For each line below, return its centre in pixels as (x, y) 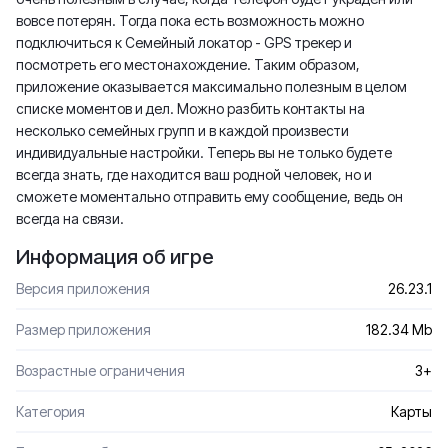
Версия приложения (83, 288)
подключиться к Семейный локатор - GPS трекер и (184, 42)
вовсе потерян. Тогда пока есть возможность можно (190, 20)
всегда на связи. (70, 218)
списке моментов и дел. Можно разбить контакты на (190, 108)
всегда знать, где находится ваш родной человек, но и (194, 174)
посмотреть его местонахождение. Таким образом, (188, 64)
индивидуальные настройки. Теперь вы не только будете (204, 152)
